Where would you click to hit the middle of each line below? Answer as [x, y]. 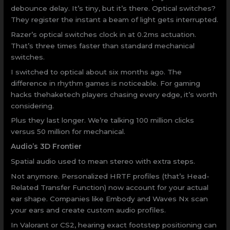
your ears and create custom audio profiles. [89, 210]
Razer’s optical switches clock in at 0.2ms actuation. [104, 34]
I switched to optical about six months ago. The [97, 72]
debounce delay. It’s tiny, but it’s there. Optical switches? [113, 8]
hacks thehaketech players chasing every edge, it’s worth [114, 94]
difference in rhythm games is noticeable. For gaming [106, 83]
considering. [33, 106]
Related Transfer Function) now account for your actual [110, 187]
